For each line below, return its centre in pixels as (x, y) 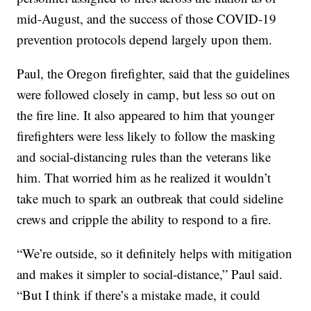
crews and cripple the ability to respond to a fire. (144, 219)
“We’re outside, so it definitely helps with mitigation (155, 253)
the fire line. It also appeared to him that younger (146, 115)
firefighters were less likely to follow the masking (146, 136)
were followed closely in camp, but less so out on (146, 94)
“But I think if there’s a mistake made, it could (139, 295)
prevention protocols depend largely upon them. (145, 40)
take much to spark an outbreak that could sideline (150, 199)
